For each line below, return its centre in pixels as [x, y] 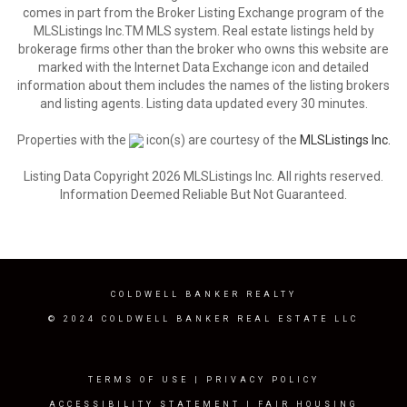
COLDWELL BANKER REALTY [203, 294]
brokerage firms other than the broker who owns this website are [203, 49]
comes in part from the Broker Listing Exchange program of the [203, 13]
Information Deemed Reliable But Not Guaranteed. [203, 194]
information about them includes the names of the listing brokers [203, 85]
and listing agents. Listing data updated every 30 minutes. [203, 104]
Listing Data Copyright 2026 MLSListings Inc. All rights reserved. [203, 176]
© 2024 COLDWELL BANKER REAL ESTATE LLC [203, 319]
